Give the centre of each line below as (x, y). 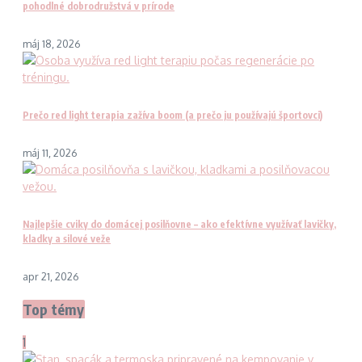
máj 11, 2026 (50, 152)
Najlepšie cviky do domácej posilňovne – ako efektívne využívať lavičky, (179, 224)
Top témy (54, 309)
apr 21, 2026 (51, 276)
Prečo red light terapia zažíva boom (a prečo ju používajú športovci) (173, 115)
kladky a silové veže (67, 238)
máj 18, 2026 (52, 44)
